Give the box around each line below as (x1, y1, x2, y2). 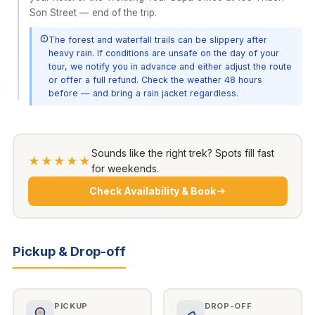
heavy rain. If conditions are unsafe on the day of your (49, 47, 279, 58)
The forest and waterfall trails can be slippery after (49, 34, 267, 45)
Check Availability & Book (89, 185, 216, 198)
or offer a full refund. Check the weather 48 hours (49, 74, 262, 85)
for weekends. (91, 162, 159, 175)
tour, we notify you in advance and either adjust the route (49, 60, 292, 72)
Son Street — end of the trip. (30, 7, 157, 18)
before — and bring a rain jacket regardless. (49, 87, 238, 98)
